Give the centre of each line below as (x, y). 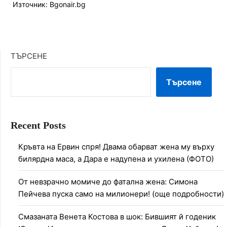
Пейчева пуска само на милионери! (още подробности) (121, 194)
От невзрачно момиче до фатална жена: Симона (108, 182)
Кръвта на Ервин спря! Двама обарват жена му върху (116, 147)
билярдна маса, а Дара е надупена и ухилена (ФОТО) (116, 159)
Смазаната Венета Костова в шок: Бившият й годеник (117, 217)
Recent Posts (38, 125)
